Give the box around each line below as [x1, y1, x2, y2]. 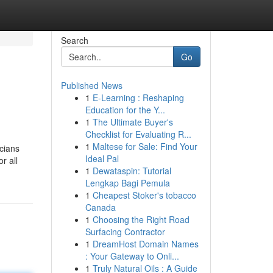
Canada [85, 201, 116, 213]
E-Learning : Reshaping [92, 91, 184, 104]
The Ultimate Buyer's [92, 116, 173, 128]
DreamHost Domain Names [92, 238, 199, 250]
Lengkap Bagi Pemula [85, 177, 170, 189]
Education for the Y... [85, 104, 165, 116]
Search [60, 34, 88, 46]
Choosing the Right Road [92, 213, 190, 225]
